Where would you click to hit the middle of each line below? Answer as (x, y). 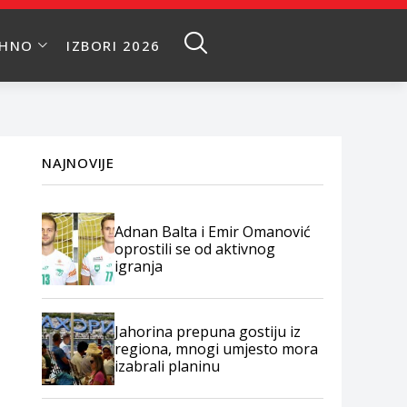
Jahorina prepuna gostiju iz (208, 331)
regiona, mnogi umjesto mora (216, 348)
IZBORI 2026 (114, 45)
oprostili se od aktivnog (195, 248)
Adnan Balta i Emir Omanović (213, 231)
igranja (139, 266)
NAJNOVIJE (78, 163)
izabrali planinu (167, 366)
